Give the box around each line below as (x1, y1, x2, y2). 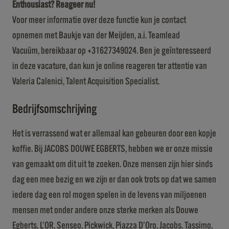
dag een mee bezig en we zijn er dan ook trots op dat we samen (12, 174, 216, 185)
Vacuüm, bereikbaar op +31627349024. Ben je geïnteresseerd (12, 45, 211, 56)
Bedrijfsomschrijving (12, 103, 97, 116)
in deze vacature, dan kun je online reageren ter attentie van (12, 61, 207, 71)
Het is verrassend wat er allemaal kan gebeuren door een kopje (12, 128, 216, 139)
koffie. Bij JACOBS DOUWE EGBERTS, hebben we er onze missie (12, 144, 213, 154)
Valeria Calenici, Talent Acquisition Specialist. (12, 76, 159, 86)
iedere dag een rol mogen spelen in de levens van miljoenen (12, 190, 207, 200)
